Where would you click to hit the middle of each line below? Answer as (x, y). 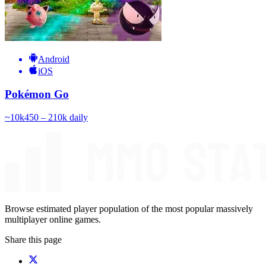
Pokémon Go (37, 94)
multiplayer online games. (53, 219)
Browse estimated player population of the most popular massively (129, 208)
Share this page (33, 239)
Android (54, 59)
